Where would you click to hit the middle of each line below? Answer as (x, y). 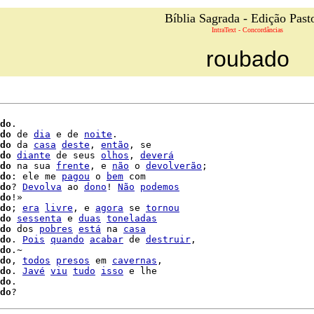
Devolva (42, 187)
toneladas (132, 218)
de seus (76, 155)
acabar (107, 239)
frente (73, 166)
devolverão (174, 166)
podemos (160, 187)
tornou (163, 208)
